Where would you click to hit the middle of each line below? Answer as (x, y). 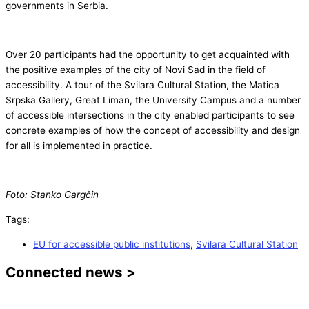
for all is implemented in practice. (79, 146)
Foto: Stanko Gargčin (52, 195)
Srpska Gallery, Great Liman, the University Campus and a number (153, 100)
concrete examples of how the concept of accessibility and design (153, 131)
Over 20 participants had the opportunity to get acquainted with (148, 55)
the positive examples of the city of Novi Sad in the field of (136, 70)
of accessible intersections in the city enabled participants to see (150, 116)
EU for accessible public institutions (112, 244)
